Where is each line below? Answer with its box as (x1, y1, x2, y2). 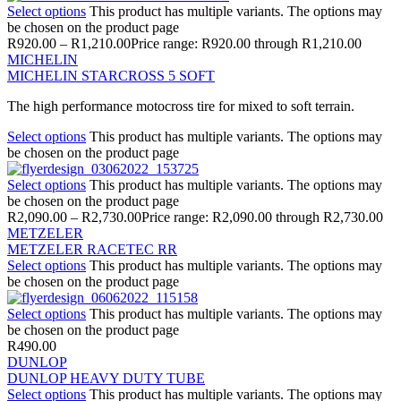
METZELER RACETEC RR (7, 241, 177, 257)
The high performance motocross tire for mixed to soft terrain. (7, 98, 354, 114)
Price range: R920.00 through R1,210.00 (131, 35, 362, 51)
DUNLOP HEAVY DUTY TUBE (7, 370, 205, 386)
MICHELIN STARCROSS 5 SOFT (7, 67, 215, 83)
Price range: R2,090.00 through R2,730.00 (141, 209, 383, 225)
